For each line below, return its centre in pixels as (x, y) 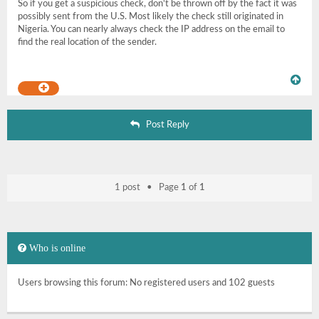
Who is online (56, 248)
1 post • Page (147, 188)
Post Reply (164, 125)
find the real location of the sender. (87, 42)
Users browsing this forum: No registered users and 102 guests (146, 283)
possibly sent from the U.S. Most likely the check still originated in (151, 17)
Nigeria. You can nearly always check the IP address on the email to (151, 30)
